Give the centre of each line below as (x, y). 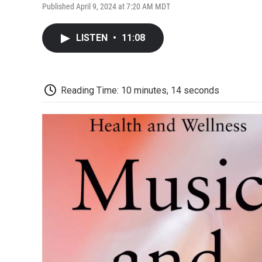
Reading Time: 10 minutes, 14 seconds (140, 90)
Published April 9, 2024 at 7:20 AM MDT (106, 6)
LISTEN (93, 37)
